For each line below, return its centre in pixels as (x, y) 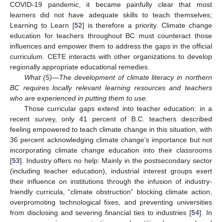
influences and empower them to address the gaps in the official (111, 46)
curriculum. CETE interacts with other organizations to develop (111, 57)
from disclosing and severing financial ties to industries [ (101, 213)
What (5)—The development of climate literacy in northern (118, 78)
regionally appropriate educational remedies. (80, 67)
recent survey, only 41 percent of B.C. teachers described (111, 119)
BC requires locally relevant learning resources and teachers (111, 88)
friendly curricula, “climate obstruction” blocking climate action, (111, 192)
